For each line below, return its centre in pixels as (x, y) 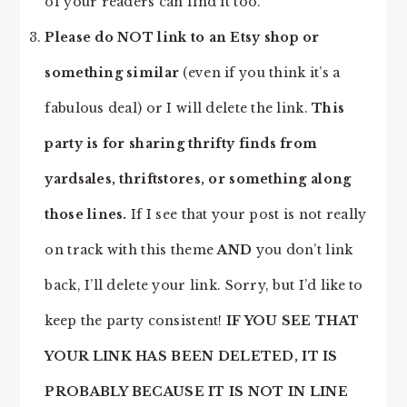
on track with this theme (131, 250)
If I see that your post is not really (247, 215)
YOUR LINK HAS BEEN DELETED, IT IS (191, 357)
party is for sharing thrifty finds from (181, 144)
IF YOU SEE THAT (291, 321)
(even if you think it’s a (260, 73)
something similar (112, 73)
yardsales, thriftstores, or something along (198, 179)
